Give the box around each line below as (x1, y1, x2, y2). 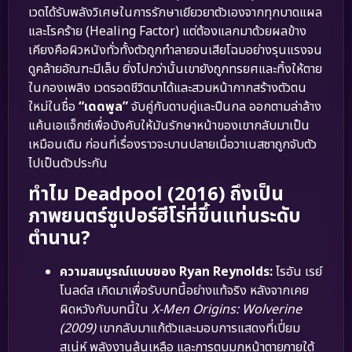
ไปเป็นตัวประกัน (28, 153, 108, 173)
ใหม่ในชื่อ (28, 97, 79, 116)
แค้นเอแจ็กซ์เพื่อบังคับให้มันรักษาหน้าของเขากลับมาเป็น (28, 115, 310, 135)
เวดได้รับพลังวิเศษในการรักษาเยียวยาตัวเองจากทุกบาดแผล (28, 2, 322, 22)
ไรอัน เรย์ (273, 262, 322, 281)
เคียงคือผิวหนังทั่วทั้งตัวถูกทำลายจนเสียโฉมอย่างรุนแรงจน (28, 40, 322, 60)
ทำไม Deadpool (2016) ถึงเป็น (28, 180, 284, 209)
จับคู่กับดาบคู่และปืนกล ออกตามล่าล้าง (128, 97, 321, 116)
